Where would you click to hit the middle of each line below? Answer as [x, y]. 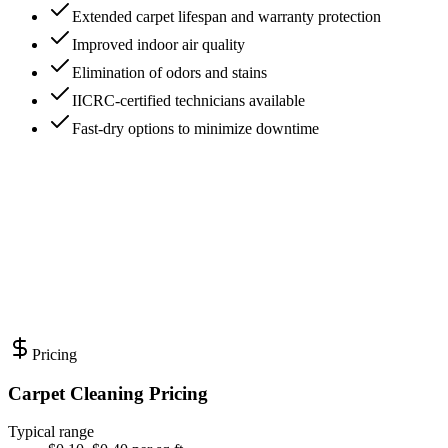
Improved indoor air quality [158, 45]
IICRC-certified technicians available [188, 101]
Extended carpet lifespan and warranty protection [226, 17]
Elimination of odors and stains [169, 73]
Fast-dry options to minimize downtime [195, 129]
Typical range [51, 432]
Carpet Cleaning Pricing [108, 393]
